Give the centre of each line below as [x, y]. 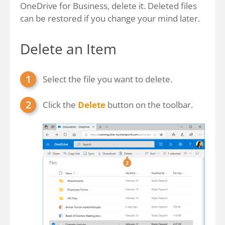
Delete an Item [68, 49]
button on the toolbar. [149, 105]
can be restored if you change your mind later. [110, 18]
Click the [60, 105]
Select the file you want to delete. [107, 79]
